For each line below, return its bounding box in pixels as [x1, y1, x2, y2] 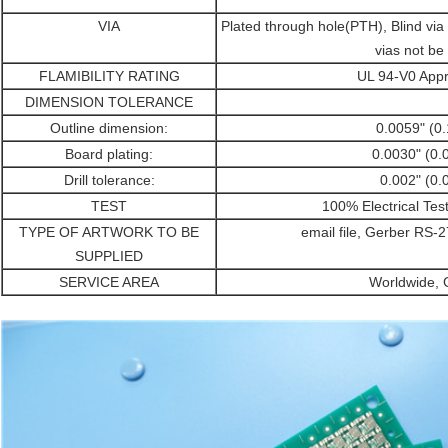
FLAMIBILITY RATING [38, 68, 180, 85]
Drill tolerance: [63, 172, 155, 189]
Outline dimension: [50, 120, 168, 137]
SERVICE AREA [59, 274, 159, 291]
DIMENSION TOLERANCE [25, 94, 193, 111]
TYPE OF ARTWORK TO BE [19, 224, 199, 241]
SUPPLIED [75, 248, 143, 265]
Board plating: [65, 146, 153, 163]
